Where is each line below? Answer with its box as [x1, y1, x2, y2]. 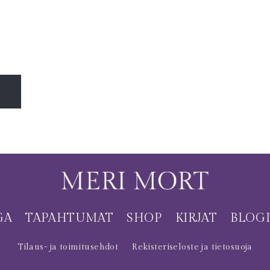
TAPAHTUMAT [25, 210, 114, 225]
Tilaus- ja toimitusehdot [17, 242, 119, 252]
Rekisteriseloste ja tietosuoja [132, 242, 253, 252]
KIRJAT [175, 210, 218, 225]
